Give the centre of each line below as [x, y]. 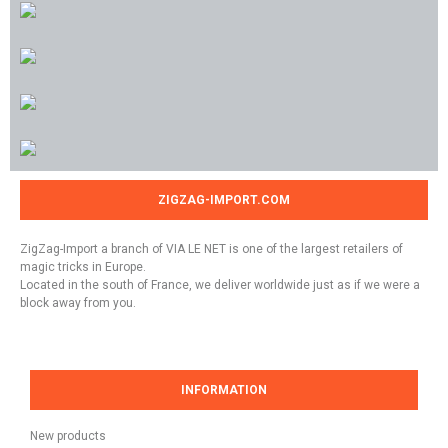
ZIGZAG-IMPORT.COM [224, 200]
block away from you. [78, 303]
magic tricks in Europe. [83, 267]
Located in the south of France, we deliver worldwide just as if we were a [220, 285]
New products [68, 436]
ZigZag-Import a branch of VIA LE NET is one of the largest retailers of [211, 249]
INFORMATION [224, 390]
